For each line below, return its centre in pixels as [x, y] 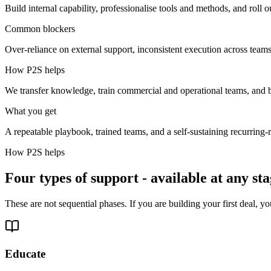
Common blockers [40, 29]
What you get [31, 111]
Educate [25, 253]
